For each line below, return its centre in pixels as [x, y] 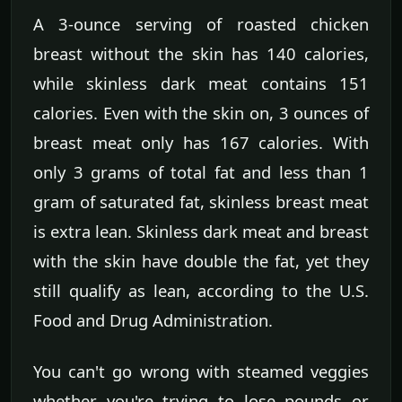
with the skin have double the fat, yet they [201, 261]
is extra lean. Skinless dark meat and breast [201, 232]
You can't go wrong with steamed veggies [201, 371]
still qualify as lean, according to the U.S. [201, 291]
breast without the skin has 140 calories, [201, 54]
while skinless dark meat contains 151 [201, 83]
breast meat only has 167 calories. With [201, 143]
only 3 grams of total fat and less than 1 [201, 172]
